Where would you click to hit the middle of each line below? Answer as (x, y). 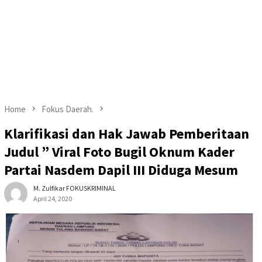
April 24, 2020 (53, 199)
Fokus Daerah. (68, 109)
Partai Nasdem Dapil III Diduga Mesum (121, 170)
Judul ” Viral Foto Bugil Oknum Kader (119, 152)
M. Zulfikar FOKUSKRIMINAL (75, 188)
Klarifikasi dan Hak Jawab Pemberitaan (127, 134)
